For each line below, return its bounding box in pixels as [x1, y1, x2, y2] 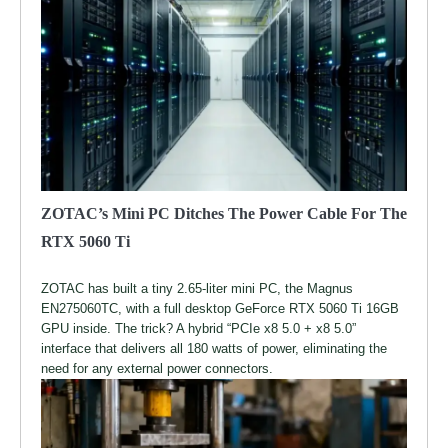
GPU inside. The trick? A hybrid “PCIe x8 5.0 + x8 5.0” [41, 320, 356, 336]
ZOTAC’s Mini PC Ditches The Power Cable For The [41, 204, 407, 222]
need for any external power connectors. [41, 360, 273, 376]
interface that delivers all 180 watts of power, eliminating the [41, 340, 387, 356]
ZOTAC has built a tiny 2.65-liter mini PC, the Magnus [41, 280, 353, 296]
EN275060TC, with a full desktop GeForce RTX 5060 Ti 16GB [41, 300, 399, 316]
